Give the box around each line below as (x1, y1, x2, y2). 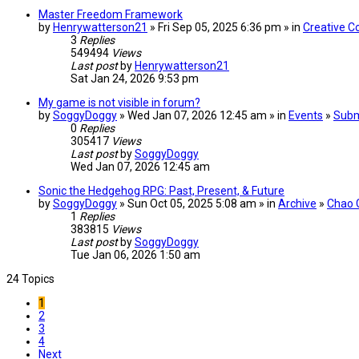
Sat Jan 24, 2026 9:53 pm (71, 71, 199, 85)
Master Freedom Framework (38, 7, 183, 21)
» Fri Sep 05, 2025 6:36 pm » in (147, 20, 303, 34)
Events (288, 108, 323, 122)
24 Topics (6, 272, 54, 285)
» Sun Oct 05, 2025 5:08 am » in (117, 196, 278, 210)
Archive (278, 196, 317, 210)
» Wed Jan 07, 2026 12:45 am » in (117, 108, 288, 122)
